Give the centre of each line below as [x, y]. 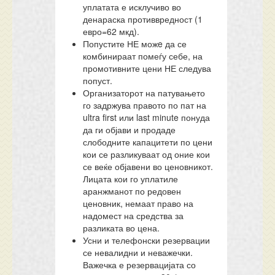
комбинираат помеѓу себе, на [143, 56]
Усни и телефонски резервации [147, 240]
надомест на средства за [134, 215]
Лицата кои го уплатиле [131, 179]
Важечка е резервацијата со [140, 265]
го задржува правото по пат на [145, 105]
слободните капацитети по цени [148, 142]
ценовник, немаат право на [138, 203]
